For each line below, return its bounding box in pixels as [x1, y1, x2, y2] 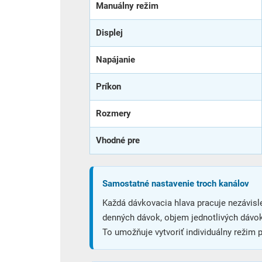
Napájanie [96, 54, 135, 65]
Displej [96, 27, 123, 38]
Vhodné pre [96, 135, 140, 146]
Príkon [96, 81, 121, 92]
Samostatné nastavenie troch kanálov [102, 178, 249, 189]
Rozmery [96, 108, 131, 119]
